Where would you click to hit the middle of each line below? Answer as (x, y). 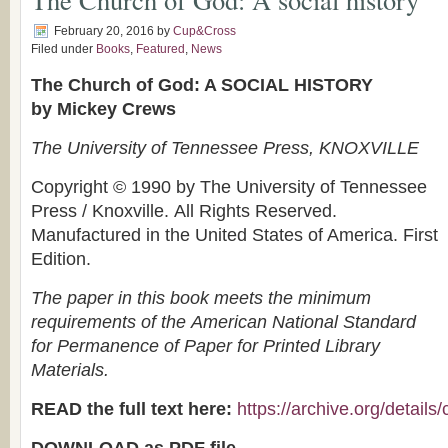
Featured (160, 49)
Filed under (63, 49)
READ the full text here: (131, 409)
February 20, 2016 (104, 31)
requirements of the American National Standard (223, 322)
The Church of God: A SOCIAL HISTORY (202, 85)
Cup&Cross (204, 31)
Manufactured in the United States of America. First (234, 235)
